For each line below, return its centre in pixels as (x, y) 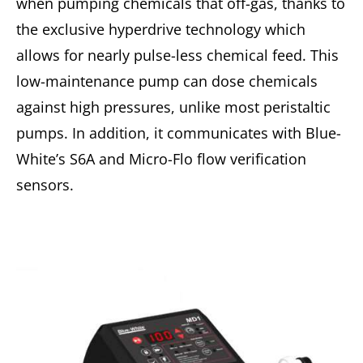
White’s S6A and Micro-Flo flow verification (161, 159)
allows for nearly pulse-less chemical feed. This (177, 55)
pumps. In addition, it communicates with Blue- (179, 133)
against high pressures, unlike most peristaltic (173, 107)
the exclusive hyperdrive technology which (161, 29)
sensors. (45, 185)
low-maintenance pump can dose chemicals (167, 81)
